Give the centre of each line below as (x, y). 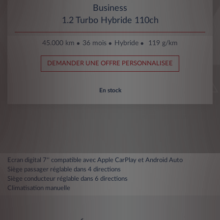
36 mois (95, 43)
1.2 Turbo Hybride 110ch (110, 20)
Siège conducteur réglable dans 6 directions (68, 179)
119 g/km (163, 43)
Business (110, 8)
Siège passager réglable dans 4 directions (64, 170)
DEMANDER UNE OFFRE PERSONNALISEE (110, 63)
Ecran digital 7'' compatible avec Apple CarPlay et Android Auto (95, 161)
